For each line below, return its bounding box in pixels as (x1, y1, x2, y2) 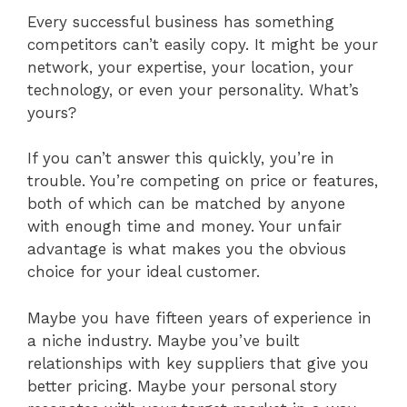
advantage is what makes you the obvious (27, 240, 346, 259)
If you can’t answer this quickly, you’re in (27, 149, 334, 168)
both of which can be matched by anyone (27, 194, 345, 213)
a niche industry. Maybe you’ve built (27, 331, 300, 350)
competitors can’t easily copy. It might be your (27, 35, 378, 54)
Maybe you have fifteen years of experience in (27, 308, 372, 327)
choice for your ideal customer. (27, 263, 260, 282)
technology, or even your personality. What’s (27, 80, 359, 99)
